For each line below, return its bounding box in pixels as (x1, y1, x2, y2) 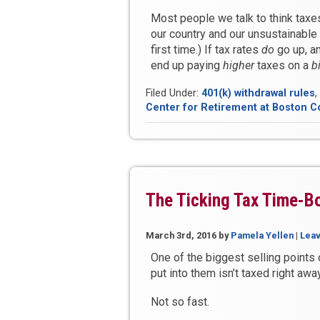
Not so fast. (150, 295, 209, 309)
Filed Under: (146, 87, 201, 100)
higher (222, 59, 254, 73)
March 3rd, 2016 (146, 230, 216, 241)
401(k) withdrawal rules (201, 87, 315, 100)
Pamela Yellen (231, 230, 294, 241)
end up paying (150, 59, 223, 73)
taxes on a (254, 59, 311, 73)
